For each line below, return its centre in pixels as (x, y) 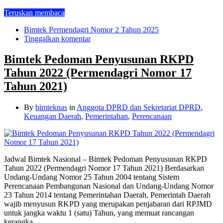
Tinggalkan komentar (57, 38)
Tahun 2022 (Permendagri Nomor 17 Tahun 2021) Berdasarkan (104, 168)
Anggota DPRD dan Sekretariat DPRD (139, 108)
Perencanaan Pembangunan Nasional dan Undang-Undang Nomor (109, 186)
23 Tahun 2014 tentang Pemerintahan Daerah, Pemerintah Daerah (107, 195)
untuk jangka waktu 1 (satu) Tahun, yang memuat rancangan (99, 213)
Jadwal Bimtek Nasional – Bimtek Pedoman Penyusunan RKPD (106, 159)
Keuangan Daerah (53, 116)
